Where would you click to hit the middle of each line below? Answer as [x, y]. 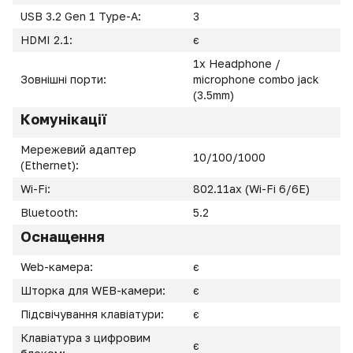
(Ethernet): [51, 165]
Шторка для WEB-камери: [95, 290]
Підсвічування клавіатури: [94, 314]
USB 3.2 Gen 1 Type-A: [82, 16]
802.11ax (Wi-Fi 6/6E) [251, 189]
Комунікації [63, 119]
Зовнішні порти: [65, 79]
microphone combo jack [256, 79]
